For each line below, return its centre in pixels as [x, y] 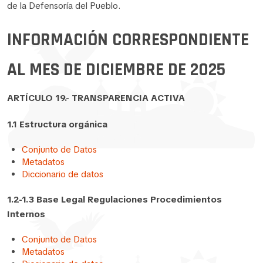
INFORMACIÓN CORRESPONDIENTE [128, 40]
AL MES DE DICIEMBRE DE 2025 [116, 70]
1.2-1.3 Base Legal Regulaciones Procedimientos [114, 199]
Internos [26, 214]
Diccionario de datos [63, 174]
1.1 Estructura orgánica [57, 124]
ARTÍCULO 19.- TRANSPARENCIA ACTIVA [96, 98]
